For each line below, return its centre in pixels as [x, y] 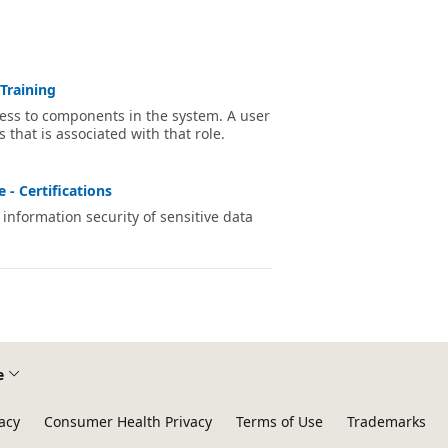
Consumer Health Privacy [128, 421]
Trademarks [386, 421]
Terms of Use [279, 421]
